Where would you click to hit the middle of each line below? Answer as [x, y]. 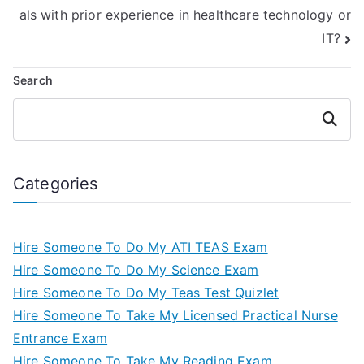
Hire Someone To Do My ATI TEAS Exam [141, 247]
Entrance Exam [61, 338]
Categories [56, 183]
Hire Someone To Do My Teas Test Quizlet [146, 292]
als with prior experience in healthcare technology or [185, 15]
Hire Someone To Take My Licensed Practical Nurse [175, 315]
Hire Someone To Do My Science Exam [136, 269]
